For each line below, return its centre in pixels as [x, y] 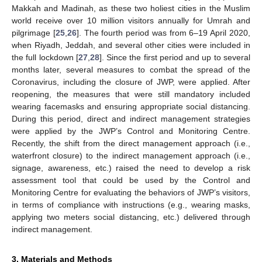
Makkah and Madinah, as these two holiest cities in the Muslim [131, 8]
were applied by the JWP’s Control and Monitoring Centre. [131, 131]
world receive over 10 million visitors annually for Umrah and [131, 20]
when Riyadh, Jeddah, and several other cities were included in [131, 45]
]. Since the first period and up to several [175, 57]
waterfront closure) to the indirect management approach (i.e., [131, 155]
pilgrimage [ [34, 32]
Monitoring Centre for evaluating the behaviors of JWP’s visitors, [131, 192]
